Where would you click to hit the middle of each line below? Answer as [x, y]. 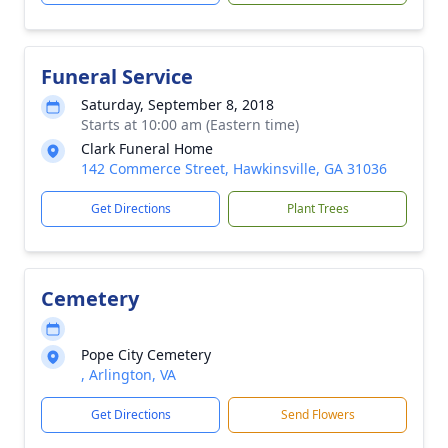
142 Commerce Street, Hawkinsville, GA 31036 [234, 168]
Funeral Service [117, 76]
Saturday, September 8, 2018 [177, 104]
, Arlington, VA [128, 374]
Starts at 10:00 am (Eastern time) [190, 124]
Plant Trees [317, 208]
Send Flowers [317, 414]
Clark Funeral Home [147, 148]
